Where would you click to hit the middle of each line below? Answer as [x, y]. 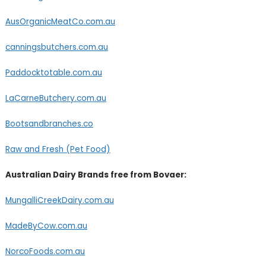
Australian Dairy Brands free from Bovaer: [96, 175]
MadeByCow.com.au [46, 226]
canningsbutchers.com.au [56, 47]
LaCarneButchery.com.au [56, 99]
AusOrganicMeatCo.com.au [60, 22]
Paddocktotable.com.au [53, 73]
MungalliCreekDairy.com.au [59, 201]
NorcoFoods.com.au [45, 252]
